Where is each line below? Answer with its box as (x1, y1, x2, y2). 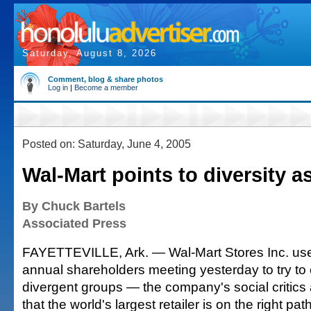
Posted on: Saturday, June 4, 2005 (22, 137, 191, 150)
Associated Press (22, 217, 126, 230)
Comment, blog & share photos (48, 75, 163, 83)
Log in (48, 83, 68, 92)
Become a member (74, 83, 138, 92)
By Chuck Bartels (22, 199, 126, 213)
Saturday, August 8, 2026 (22, 48, 157, 58)
